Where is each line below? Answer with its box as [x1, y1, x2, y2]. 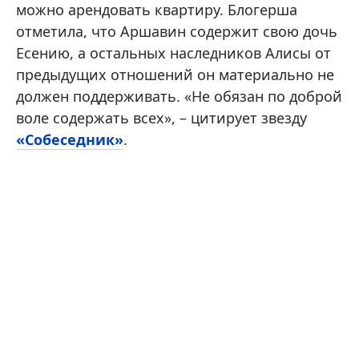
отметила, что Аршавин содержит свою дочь [16, 22, 337, 41]
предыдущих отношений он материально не [16, 65, 334, 84]
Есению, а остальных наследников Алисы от [16, 43, 331, 63]
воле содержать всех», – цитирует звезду [16, 108, 307, 127]
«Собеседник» [16, 130, 123, 149]
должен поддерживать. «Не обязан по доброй [16, 87, 342, 106]
